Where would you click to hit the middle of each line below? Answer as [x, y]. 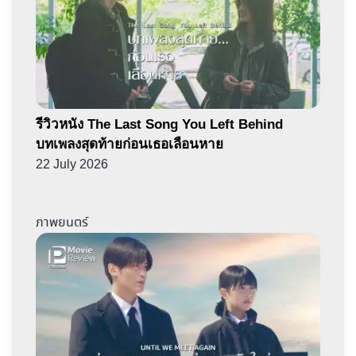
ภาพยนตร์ [62, 223]
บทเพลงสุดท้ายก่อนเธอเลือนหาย [130, 145]
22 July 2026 [72, 165]
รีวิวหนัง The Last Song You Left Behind [159, 125]
